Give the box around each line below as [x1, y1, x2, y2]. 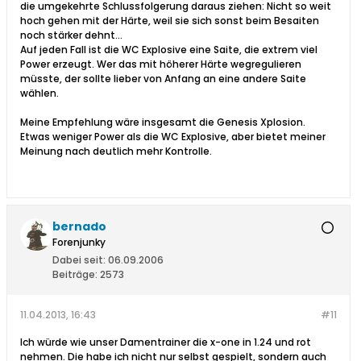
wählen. [20, 86, 59, 101]
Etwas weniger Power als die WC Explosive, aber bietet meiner [20, 130, 326, 144]
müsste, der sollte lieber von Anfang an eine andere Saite [20, 72, 306, 86]
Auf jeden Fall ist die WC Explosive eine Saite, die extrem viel [20, 43, 317, 57]
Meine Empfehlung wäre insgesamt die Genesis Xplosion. [20, 115, 305, 130]
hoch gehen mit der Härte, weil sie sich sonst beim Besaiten [20, 14, 319, 28]
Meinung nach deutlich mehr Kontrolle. [20, 144, 212, 159]
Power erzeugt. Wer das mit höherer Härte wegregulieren [20, 57, 301, 72]
